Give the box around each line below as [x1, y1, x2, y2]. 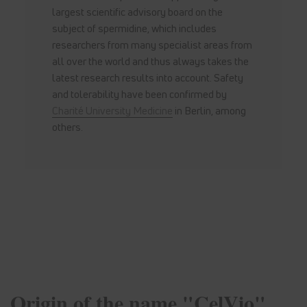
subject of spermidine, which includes [51, 21, 217, 35]
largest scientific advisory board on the [51, 4, 223, 19]
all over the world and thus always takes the [51, 53, 249, 68]
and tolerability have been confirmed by [51, 86, 227, 101]
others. [51, 119, 83, 134]
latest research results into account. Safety [51, 70, 243, 84]
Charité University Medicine [51, 103, 173, 117]
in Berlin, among [172, 103, 246, 117]
